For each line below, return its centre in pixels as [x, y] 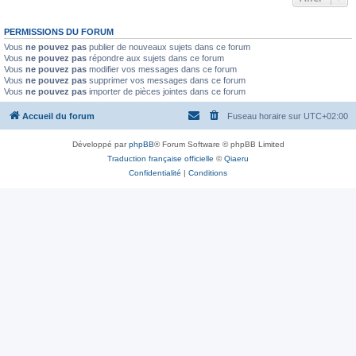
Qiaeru [236, 158]
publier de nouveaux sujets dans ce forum [168, 47]
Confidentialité [155, 172]
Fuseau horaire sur [265, 116]
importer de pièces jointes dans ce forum [166, 91]
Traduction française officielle [161, 158]
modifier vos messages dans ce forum [162, 69]
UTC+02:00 [326, 116]
